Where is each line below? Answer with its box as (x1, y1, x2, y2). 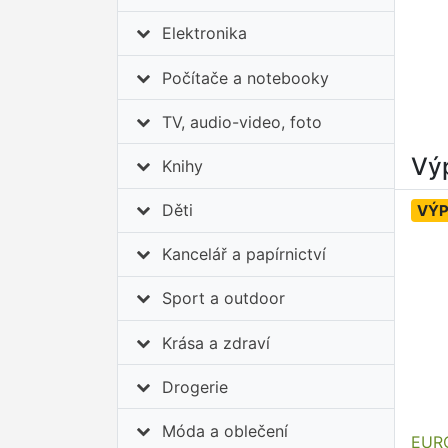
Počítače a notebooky (162, 67, 330, 88)
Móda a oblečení (162, 421, 289, 442)
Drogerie (162, 376, 229, 397)
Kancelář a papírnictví (162, 244, 327, 265)
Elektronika (162, 23, 248, 44)
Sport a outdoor (162, 288, 286, 309)
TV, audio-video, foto (162, 111, 323, 132)
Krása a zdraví (162, 332, 271, 353)
